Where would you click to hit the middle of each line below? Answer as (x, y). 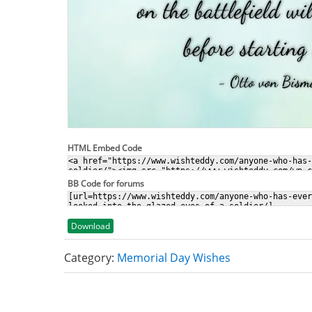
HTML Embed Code (105, 148)
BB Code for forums (106, 184)
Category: (91, 258)
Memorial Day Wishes (174, 258)
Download (91, 226)
